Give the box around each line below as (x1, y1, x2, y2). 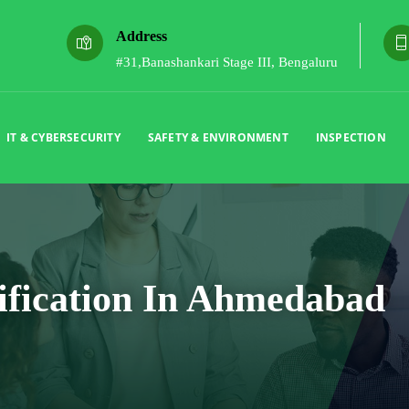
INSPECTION (315, 130, 386, 145)
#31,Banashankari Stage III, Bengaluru (115, 55, 338, 70)
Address (115, 28, 167, 45)
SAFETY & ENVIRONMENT (147, 130, 288, 145)
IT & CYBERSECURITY (6, 130, 121, 145)
